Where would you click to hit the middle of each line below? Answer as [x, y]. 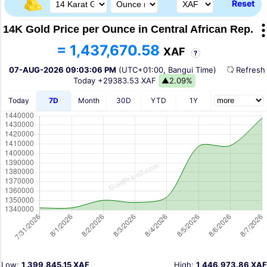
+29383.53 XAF [128, 80]
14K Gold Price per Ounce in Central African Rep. [128, 29]
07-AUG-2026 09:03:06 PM [63, 69]
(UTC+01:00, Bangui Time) [166, 69]
